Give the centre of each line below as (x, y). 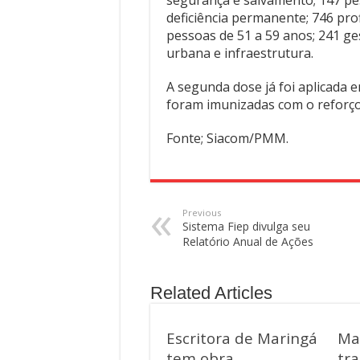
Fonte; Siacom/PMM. (227, 138)
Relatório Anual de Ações (248, 241)
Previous (202, 213)
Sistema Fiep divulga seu (246, 226)
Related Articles (211, 293)
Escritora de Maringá (242, 338)
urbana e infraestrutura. (240, 53)
